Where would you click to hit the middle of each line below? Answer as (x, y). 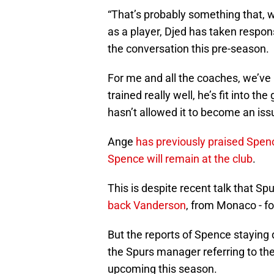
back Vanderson (147, 206)
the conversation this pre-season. (188, 49)
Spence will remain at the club (180, 159)
